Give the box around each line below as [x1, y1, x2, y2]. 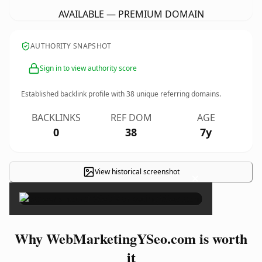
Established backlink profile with [21, 89, 126, 99]
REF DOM [110, 111, 152, 124]
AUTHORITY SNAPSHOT [30, 41, 112, 51]
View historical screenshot [94, 167, 180, 177]
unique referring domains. [135, 89, 221, 99]
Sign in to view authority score [40, 63, 137, 73]
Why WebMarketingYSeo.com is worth [15, 228, 247, 249]
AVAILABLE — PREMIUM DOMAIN [58, 8, 204, 20]
